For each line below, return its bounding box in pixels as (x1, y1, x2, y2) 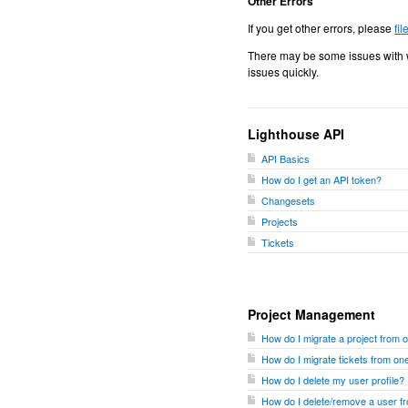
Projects (261, 213, 298, 229)
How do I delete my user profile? (261, 372, 404, 387)
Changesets (261, 192, 315, 208)
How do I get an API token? (261, 171, 382, 187)
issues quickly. (248, 64, 319, 79)
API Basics (261, 150, 310, 166)
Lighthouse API (248, 125, 344, 143)
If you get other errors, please (248, 20, 394, 36)
